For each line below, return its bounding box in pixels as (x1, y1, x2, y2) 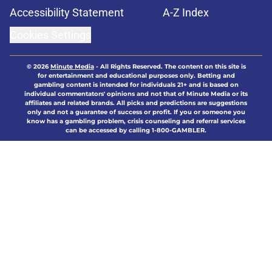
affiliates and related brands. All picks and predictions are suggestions (25, 99, 247, 107)
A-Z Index (163, 6, 209, 19)
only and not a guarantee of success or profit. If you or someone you (27, 108, 245, 117)
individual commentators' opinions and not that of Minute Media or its (24, 90, 248, 98)
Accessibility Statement (10, 6, 124, 19)
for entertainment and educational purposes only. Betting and (37, 72, 235, 80)
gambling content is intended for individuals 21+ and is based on (33, 81, 239, 89)
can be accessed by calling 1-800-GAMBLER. (66, 126, 206, 135)
